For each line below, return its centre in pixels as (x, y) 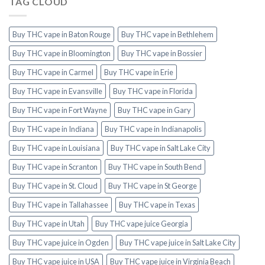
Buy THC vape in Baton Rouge (62, 35)
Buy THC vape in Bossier (162, 54)
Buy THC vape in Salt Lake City (161, 148)
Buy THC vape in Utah (49, 224)
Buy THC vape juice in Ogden (61, 243)
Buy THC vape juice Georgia (142, 224)
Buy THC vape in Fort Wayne (60, 110)
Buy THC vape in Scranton (55, 167)
